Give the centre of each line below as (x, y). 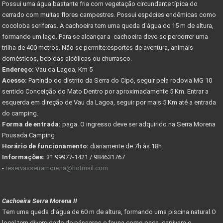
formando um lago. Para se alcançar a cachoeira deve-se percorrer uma (105, 36)
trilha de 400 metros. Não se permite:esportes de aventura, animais (98, 47)
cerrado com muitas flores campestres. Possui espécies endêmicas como (109, 14)
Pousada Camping (28, 135)
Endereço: (18, 69)
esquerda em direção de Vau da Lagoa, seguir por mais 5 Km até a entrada (109, 102)
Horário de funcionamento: (45, 146)
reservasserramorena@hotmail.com (57, 168)
